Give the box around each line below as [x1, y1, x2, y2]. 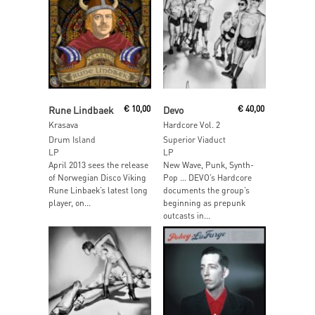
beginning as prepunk [162, 197, 245, 208]
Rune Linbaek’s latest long [49, 184, 148, 195]
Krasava [49, 119, 78, 130]
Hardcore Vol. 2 [162, 119, 220, 130]
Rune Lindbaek [49, 103, 114, 116]
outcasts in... [162, 210, 210, 221]
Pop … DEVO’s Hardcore [162, 172, 252, 183]
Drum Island [49, 134, 96, 145]
